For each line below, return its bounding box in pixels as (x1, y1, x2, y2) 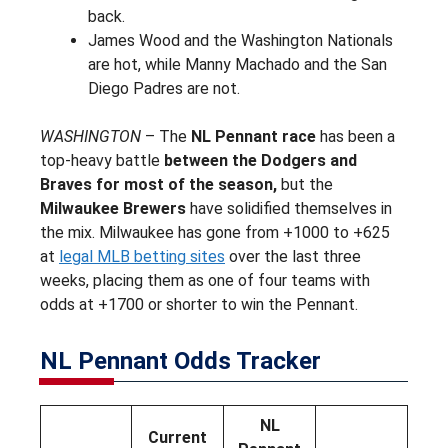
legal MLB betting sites (59, 246, 225, 266)
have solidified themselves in (186, 198, 392, 218)
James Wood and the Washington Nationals (88, 30, 393, 50)
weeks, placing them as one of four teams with (40, 270, 370, 290)
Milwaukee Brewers (40, 198, 186, 218)
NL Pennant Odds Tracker (40, 346, 321, 375)
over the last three (225, 246, 361, 266)
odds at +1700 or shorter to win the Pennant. (40, 294, 358, 314)
